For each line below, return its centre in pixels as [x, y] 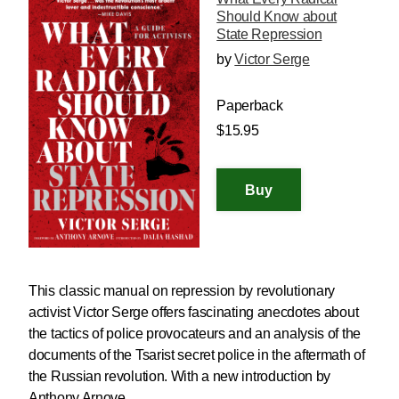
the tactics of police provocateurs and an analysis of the [195, 334]
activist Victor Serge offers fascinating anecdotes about [194, 313]
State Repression [269, 34]
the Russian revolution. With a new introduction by [180, 377]
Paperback [250, 105]
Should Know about [277, 16]
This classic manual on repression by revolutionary [182, 291]
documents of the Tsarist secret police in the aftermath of [197, 355]
